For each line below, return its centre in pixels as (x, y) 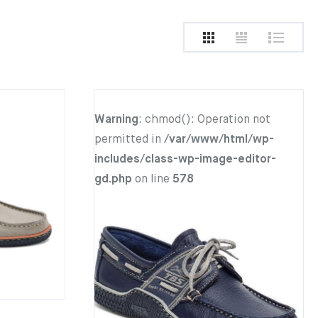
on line (152, 180)
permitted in (129, 140)
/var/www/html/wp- (219, 140)
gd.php (113, 180)
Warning (116, 120)
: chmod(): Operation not (204, 120)
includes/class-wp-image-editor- (185, 160)
